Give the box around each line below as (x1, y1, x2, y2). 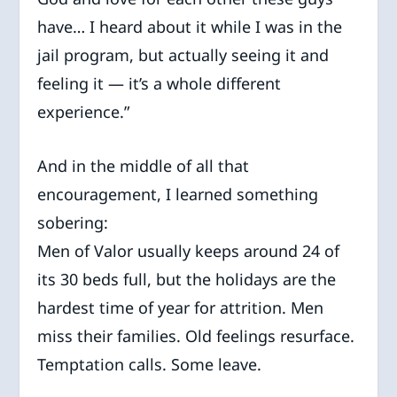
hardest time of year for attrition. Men (37, 296, 324, 318)
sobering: (37, 211, 109, 233)
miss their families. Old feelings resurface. (37, 324, 355, 346)
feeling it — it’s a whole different (37, 72, 282, 94)
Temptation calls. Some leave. (37, 353, 262, 375)
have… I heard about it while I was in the (37, 15, 343, 37)
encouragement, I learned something (37, 183, 319, 205)
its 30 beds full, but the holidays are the (37, 268, 337, 290)
